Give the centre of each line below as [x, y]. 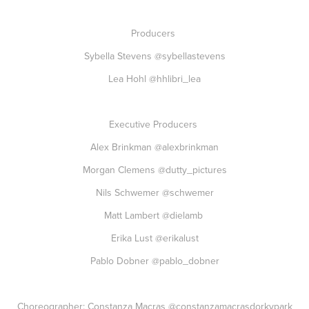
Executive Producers [154, 124]
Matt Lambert [133, 215]
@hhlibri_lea [175, 79]
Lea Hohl [129, 79]
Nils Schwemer [129, 192]
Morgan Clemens [120, 170]
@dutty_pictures [192, 170]
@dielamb [183, 215]
